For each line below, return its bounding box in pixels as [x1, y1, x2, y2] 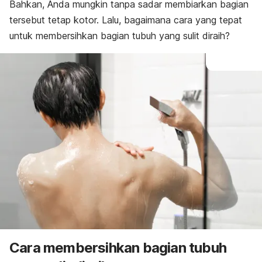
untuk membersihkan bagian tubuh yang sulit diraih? [9, 30, 230, 42]
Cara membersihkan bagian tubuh [9, 239, 227, 257]
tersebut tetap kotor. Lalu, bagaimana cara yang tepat [9, 14, 242, 26]
